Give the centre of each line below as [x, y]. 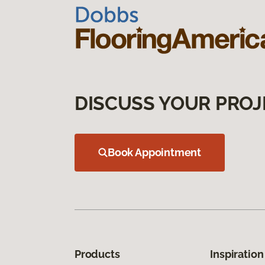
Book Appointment [155, 152]
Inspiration [237, 254]
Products [97, 254]
